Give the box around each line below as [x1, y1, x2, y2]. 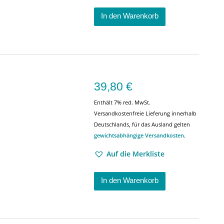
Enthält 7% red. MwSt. [94, 98, 150, 106]
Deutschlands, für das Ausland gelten [94, 120, 190, 128]
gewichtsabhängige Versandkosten [94, 131, 184, 139]
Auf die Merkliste [106, 149, 164, 158]
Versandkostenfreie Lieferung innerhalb [94, 109, 196, 117]
